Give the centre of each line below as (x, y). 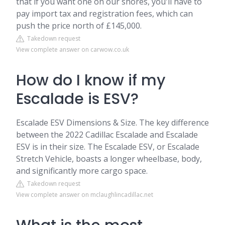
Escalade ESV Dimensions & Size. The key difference (113, 123)
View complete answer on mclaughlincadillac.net (85, 195)
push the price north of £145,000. (79, 26)
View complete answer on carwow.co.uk (73, 49)
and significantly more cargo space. (82, 171)
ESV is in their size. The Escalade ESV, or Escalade (108, 147)
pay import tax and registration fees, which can (104, 14)
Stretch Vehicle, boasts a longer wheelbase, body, (109, 159)
